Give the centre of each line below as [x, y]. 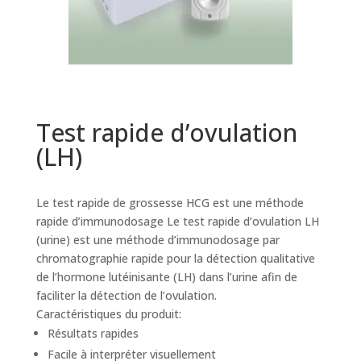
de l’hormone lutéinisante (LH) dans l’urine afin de [166, 277]
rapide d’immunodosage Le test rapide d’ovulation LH [177, 222]
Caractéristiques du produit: [108, 314]
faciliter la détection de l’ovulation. [126, 296]
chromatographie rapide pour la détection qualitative [175, 259]
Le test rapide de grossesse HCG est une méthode [170, 203]
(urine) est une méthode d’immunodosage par [158, 240]
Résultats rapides [93, 334]
